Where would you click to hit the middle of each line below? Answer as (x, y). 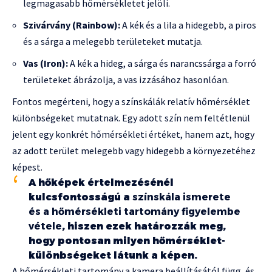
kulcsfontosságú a (80, 197)
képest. (27, 167)
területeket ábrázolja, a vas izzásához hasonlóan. (126, 80)
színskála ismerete (182, 197)
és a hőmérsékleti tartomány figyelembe (134, 212)
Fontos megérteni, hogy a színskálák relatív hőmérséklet (131, 102)
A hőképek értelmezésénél (101, 183)
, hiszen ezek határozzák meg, (144, 226)
